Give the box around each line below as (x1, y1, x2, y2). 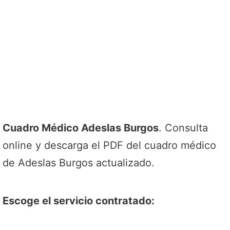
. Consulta (159, 122, 208, 134)
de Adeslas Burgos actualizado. (3, 157, 155, 169)
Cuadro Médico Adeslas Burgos (3, 122, 159, 134)
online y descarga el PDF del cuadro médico (3, 139, 216, 151)
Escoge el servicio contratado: (3, 195, 155, 207)
